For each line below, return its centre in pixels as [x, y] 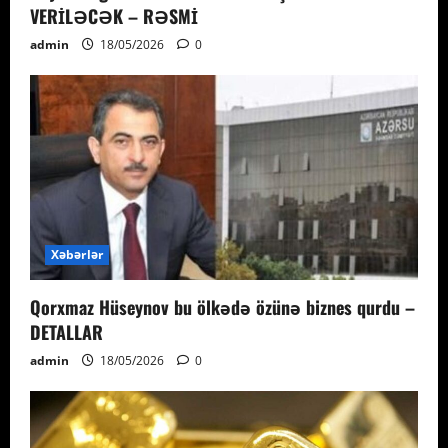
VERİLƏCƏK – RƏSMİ [114, 15]
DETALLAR [66, 331]
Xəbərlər [77, 254]
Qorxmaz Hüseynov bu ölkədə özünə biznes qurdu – [222, 306]
